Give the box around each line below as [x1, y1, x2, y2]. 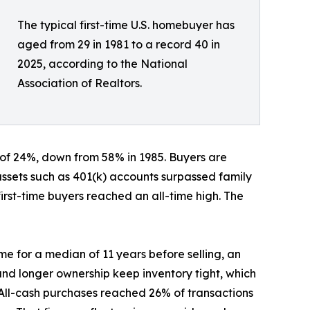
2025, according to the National [17, 56, 188, 71]
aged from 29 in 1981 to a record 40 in [17, 37, 220, 51]
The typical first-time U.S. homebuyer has [17, 17, 235, 32]
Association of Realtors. [17, 75, 142, 90]
